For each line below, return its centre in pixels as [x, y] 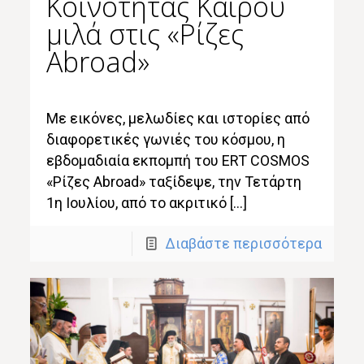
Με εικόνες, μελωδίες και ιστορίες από [178, 118]
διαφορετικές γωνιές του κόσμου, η [166, 139]
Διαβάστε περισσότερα [243, 243]
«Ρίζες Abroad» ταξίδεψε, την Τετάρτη [174, 181]
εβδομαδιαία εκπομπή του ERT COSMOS [178, 160]
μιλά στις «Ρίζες [145, 34]
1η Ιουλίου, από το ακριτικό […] [147, 202]
